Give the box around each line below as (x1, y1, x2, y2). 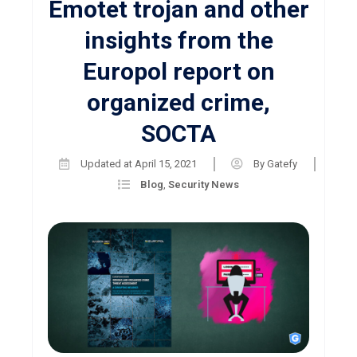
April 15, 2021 (135, 157, 197, 170)
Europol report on (82, 57, 275, 85)
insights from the (84, 25, 273, 54)
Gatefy (265, 157, 297, 170)
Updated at (80, 157, 132, 170)
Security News (168, 178, 239, 190)
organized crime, (87, 88, 270, 116)
